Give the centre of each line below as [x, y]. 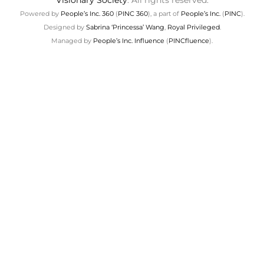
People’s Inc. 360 [87, 14]
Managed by [72, 41]
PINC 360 [133, 14]
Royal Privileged [193, 27]
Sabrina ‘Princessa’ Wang [125, 27]
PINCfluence [189, 41]
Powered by [40, 14]
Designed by [65, 27]
